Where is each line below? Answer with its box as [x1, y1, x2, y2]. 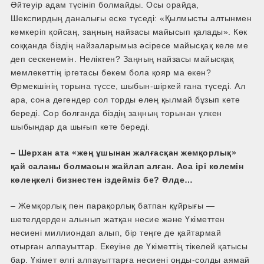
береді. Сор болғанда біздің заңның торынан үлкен [10, 108, 222, 118]
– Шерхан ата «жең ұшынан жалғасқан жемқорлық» [10, 148, 237, 158]
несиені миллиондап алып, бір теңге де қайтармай [10, 228, 222, 238]
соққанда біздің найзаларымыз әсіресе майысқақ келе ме [10, 41, 249, 51]
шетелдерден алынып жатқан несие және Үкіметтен [10, 214, 225, 225]
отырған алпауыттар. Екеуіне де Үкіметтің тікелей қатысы [10, 242, 248, 252]
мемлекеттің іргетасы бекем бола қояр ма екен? [10, 68, 212, 78]
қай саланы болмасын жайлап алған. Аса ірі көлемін [10, 161, 244, 171]
